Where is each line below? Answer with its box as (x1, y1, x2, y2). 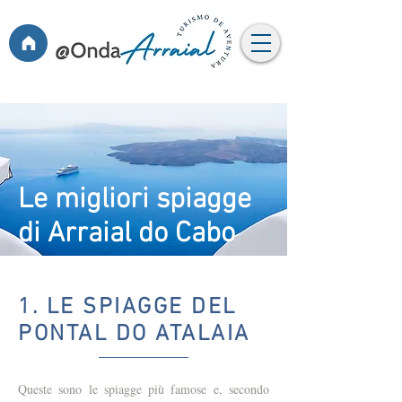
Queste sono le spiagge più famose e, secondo (18, 380, 269, 398)
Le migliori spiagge (18, 183, 251, 217)
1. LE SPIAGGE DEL (18, 294, 237, 321)
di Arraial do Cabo (18, 217, 235, 251)
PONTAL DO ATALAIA (18, 321, 250, 348)
